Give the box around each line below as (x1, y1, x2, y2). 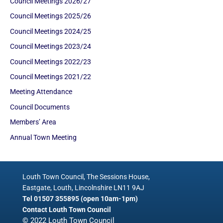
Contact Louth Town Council (22, 205, 111, 214)
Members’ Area (10, 118, 56, 126)
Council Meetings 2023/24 (10, 42, 91, 51)
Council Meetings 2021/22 (10, 73, 91, 81)
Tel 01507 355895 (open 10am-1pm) (22, 194, 138, 203)
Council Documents (10, 103, 70, 111)
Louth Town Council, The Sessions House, (22, 172, 150, 181)
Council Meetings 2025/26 (10, 12, 91, 20)
